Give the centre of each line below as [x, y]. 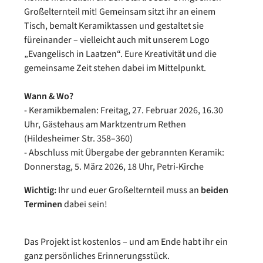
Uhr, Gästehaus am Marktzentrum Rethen [105, 124]
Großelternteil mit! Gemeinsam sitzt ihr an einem [120, 12]
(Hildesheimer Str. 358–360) [78, 139]
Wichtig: [40, 190]
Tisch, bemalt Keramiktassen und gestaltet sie [114, 26]
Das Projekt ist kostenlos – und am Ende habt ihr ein [126, 242]
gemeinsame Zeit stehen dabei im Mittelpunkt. [115, 68]
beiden [215, 190]
